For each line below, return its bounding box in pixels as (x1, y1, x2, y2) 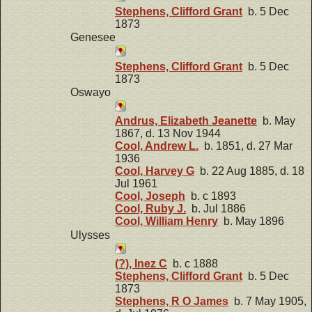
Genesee (70, 31, 116, 44)
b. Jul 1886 (186, 203, 246, 215)
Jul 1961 (115, 178, 157, 190)
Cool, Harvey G (115, 165, 194, 178)
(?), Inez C (115, 258, 167, 270)
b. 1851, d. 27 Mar (198, 140, 292, 153)
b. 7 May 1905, (228, 295, 306, 308)
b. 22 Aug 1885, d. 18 (194, 165, 304, 178)
